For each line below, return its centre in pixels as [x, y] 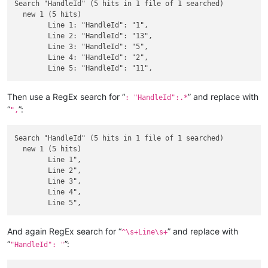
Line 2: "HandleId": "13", [31, 36]
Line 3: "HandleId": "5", [31, 47]
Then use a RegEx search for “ [66, 97]
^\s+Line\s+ [144, 232]
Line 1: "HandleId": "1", [31, 25]
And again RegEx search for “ [64, 231]
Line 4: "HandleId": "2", [31, 57]
